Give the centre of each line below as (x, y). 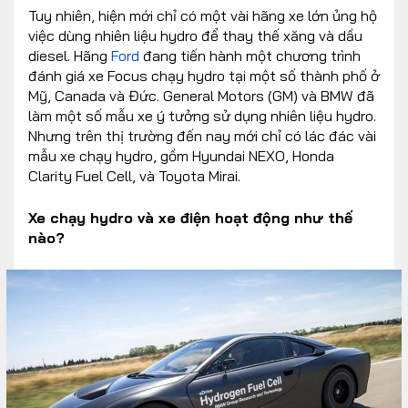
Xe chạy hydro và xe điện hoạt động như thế (190, 218)
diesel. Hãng (70, 56)
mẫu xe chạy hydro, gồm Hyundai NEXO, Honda (181, 156)
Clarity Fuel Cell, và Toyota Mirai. (134, 176)
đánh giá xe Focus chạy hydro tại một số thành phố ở (204, 76)
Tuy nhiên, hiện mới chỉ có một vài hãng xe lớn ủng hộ (203, 16)
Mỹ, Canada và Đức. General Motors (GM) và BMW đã (201, 96)
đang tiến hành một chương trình (250, 56)
